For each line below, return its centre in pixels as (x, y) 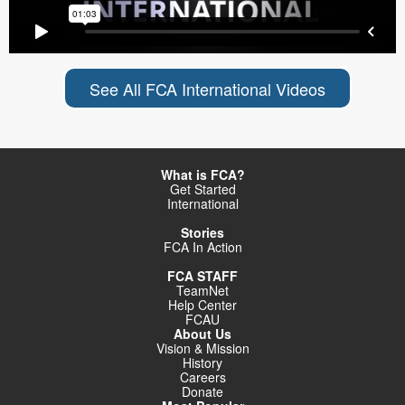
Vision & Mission (202, 348)
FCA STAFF (202, 276)
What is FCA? (202, 175)
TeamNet (202, 291)
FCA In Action (202, 247)
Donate (202, 392)
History (202, 363)
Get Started (202, 189)
